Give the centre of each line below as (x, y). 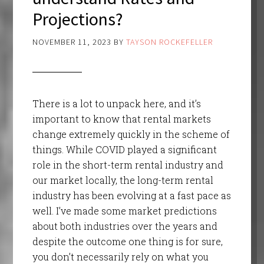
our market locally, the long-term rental (123, 180)
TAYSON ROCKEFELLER (169, 42)
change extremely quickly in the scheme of (131, 134)
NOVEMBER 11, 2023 (72, 42)
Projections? (77, 19)
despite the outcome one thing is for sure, (127, 242)
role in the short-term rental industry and (128, 165)
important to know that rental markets (121, 119)
